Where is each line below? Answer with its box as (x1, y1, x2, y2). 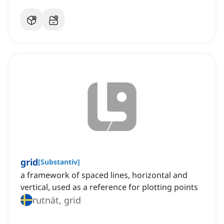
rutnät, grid (32, 194, 81, 206)
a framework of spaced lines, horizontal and (20, 169, 187, 181)
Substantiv (40, 157, 77, 167)
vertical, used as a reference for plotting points (20, 181, 198, 193)
